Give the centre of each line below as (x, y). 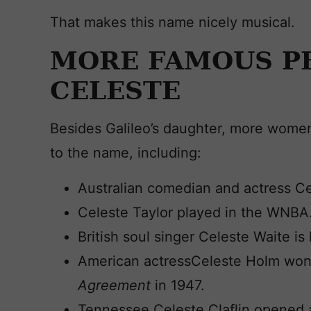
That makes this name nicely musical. (175, 22)
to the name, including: (126, 153)
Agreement (116, 285)
